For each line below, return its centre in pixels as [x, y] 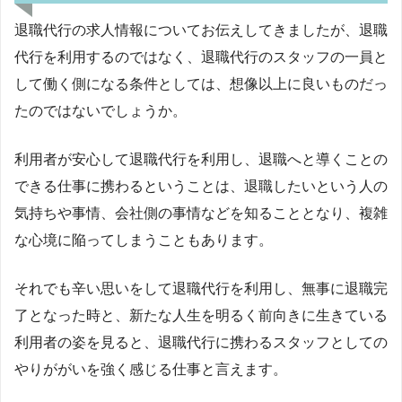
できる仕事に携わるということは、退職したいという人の [201, 187]
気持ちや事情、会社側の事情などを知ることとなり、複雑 [201, 214]
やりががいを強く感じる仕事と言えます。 [151, 370]
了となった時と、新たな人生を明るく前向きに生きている [201, 316]
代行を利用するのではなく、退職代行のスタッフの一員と [201, 57]
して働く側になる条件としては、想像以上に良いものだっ [201, 84]
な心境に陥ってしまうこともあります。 [144, 240]
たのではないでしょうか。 [100, 111]
